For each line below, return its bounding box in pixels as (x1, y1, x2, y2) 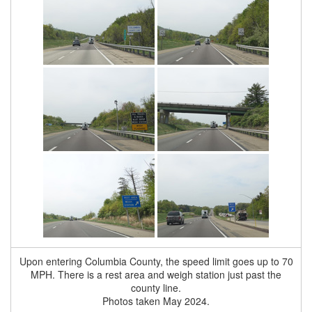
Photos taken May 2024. (102, 294, 210, 308)
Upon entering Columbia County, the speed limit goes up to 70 (19, 254, 293, 268)
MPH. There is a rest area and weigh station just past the (31, 267, 281, 281)
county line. (131, 281, 181, 295)
